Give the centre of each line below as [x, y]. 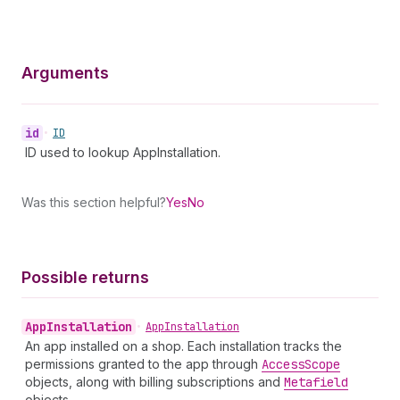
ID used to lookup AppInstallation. [123, 152]
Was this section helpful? [94, 202]
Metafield [316, 382]
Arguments [65, 73]
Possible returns [85, 277]
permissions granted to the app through [143, 364]
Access [283, 364]
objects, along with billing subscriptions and [154, 382]
